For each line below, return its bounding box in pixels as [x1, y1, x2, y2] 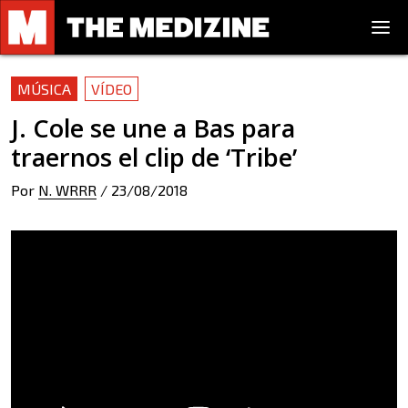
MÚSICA [17, 80, 71, 97]
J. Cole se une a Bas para [11, 111, 295, 145]
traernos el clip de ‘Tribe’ [11, 140, 297, 174]
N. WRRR [38, 181, 97, 199]
